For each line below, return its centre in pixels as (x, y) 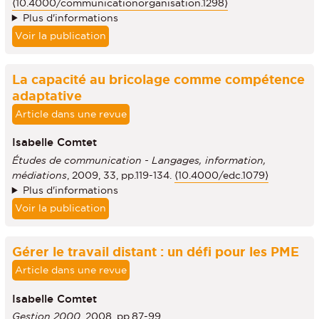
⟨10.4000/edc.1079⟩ (221, 175)
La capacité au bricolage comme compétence (158, 79)
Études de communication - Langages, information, (139, 160)
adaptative (47, 95)
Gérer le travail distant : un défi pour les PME (155, 251)
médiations (39, 175)
